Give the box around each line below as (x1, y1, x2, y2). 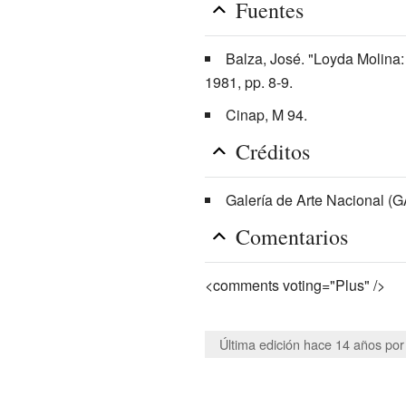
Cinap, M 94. (225, 103, 307, 125)
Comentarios (235, 221, 348, 251)
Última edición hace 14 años (218, 334, 382, 354)
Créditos (235, 136, 310, 166)
